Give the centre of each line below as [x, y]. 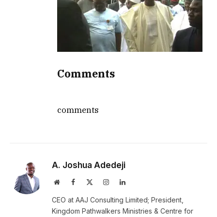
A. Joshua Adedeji [89, 165]
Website [70, 182]
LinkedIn [138, 182]
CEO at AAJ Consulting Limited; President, [118, 200]
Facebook [88, 182]
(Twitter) [105, 192]
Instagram [122, 182]
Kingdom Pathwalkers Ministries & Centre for [123, 211]
